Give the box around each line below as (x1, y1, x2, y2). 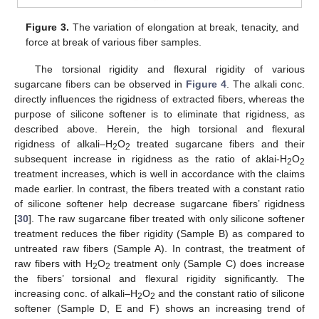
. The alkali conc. (226, 78, 305, 90)
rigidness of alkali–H (14, 138, 113, 150)
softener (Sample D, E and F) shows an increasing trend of (14, 303, 305, 315)
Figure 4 (186, 78, 226, 90)
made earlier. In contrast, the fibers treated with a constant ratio (14, 183, 305, 195)
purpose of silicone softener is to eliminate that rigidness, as (14, 108, 305, 120)
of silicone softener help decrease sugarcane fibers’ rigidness (14, 198, 305, 210)
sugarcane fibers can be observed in (14, 78, 186, 90)
